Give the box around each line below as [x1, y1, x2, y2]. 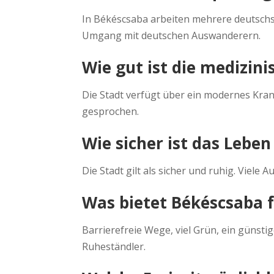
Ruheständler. [82, 240, 146, 254]
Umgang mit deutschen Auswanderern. [82, 29, 261, 43]
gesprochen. [82, 105, 139, 119]
